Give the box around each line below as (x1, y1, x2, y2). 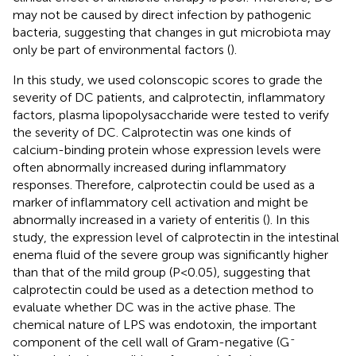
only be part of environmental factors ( (13, 41, 230, 57)
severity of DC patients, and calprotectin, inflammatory (13, 89, 325, 105)
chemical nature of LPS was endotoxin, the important (13, 316, 317, 332)
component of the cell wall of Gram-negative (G (13, 334, 289, 350)
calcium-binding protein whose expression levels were (13, 141, 321, 157)
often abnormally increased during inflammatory (13, 159, 286, 175)
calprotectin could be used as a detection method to (13, 281, 314, 297)
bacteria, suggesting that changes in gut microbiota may (13, 24, 331, 40)
